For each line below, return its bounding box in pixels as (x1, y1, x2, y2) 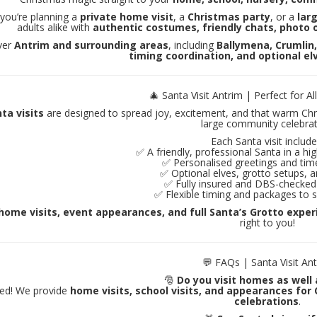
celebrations (234, 294, 299, 309)
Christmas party (188, 10, 271, 24)
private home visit (80, 10, 174, 24)
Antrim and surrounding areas (14, 38, 169, 52)
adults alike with (17, 21, 93, 35)
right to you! (239, 216, 295, 230)
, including (168, 38, 217, 52)
